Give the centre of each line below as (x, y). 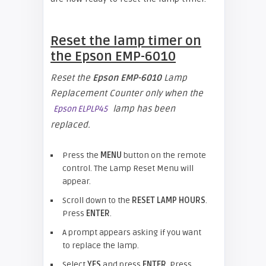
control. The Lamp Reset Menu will (128, 168)
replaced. (70, 125)
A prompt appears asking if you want (132, 232)
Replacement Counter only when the (127, 93)
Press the (81, 155)
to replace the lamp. (101, 246)
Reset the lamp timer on (126, 41)
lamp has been (143, 109)
